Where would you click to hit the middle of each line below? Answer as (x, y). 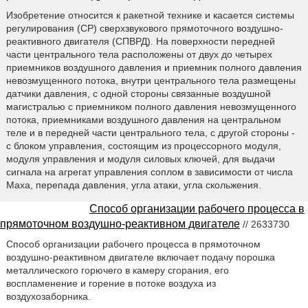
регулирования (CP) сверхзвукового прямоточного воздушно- (144, 29)
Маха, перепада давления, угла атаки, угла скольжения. (133, 185)
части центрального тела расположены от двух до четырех (139, 55)
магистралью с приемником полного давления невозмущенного (151, 107)
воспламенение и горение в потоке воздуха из (111, 283)
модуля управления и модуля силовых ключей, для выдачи (140, 159)
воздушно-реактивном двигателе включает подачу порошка (140, 257)
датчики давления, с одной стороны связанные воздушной (138, 94)
